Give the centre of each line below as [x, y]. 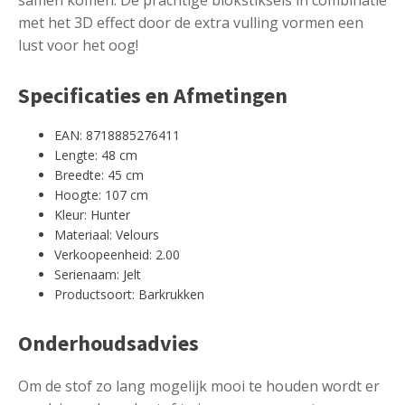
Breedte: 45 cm [99, 174]
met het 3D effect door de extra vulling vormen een [191, 22]
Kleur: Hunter [92, 214]
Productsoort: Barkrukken [129, 294]
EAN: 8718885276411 [117, 135]
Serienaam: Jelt [98, 274]
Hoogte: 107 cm [101, 194]
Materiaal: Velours [107, 234]
